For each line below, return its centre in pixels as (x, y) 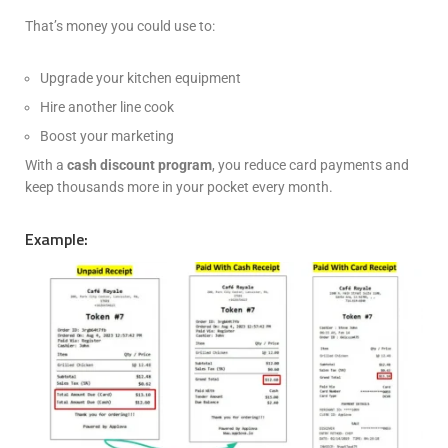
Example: (56, 239)
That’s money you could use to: (120, 26)
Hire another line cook (107, 107)
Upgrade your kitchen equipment (140, 78)
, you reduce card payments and (310, 165)
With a (46, 165)
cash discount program (139, 165)
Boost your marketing (107, 136)
